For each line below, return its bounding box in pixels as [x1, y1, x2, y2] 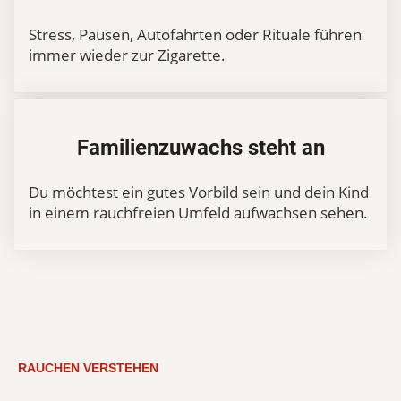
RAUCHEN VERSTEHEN [18, 361, 158, 375]
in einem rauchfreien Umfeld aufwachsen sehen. [29, 202, 368, 223]
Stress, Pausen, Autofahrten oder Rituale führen [29, 23, 362, 45]
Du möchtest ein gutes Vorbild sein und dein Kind [29, 182, 369, 202]
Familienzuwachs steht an [76, 135, 325, 161]
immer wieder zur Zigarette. [29, 44, 226, 65]
